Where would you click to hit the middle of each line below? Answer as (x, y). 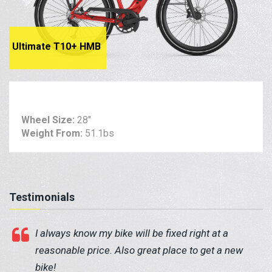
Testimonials (42, 197)
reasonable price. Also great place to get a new (139, 250)
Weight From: (53, 134)
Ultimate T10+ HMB (56, 47)
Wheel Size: (49, 120)
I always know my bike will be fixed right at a (132, 233)
